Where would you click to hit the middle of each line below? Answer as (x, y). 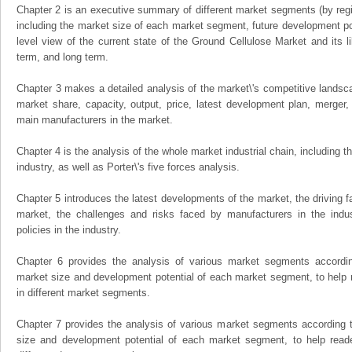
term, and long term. (62, 57)
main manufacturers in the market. (95, 120)
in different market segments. (83, 293)
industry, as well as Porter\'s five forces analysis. (128, 167)
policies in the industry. (69, 230)
